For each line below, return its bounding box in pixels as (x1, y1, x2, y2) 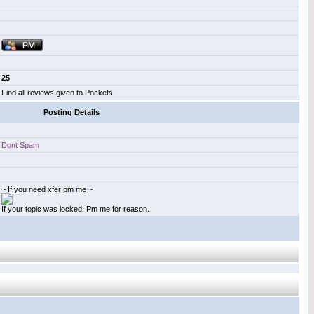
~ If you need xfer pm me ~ (1, 185, 93, 193)
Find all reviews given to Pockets (1, 88, 113, 97)
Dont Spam (1, 141, 39, 149)
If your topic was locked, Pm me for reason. (1, 205, 149, 213)
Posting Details (43, 108, 100, 116)
